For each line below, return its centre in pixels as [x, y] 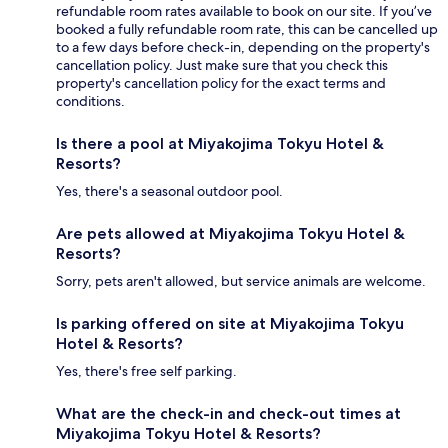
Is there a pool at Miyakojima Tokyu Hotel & [220, 143]
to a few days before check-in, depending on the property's [243, 46]
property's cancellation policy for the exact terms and [221, 82]
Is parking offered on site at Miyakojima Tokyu [230, 323]
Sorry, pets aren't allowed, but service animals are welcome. [241, 280]
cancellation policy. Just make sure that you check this [222, 64]
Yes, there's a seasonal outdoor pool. [169, 190]
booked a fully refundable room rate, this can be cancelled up [247, 28]
